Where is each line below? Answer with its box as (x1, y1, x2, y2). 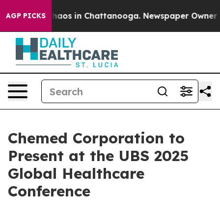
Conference (8, 182, 90, 200)
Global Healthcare (8, 164, 144, 183)
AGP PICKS (6, 11, 46, 20)
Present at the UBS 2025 (8, 146, 189, 165)
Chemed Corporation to (8, 129, 185, 147)
